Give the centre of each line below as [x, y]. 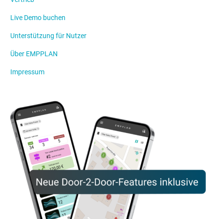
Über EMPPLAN [34, 54]
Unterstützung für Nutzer [48, 36]
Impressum [27, 72]
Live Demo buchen [38, 18]
